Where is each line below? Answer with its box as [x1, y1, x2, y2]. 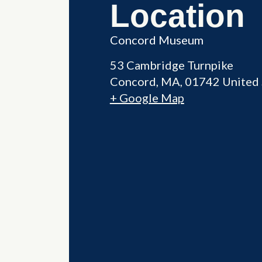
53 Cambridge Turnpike [109, 57, 233, 72]
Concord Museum [109, 32, 204, 47]
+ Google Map [109, 90, 184, 105]
